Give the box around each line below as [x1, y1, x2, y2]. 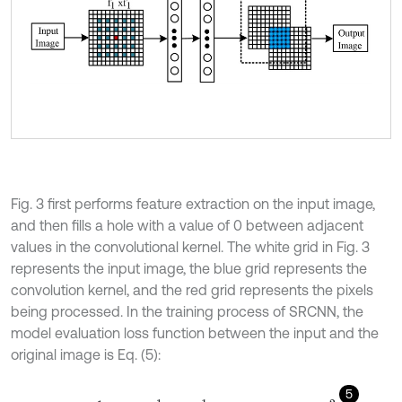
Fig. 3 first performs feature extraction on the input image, [11, 196, 375, 212]
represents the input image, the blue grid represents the [11, 260, 367, 276]
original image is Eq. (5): [11, 346, 161, 363]
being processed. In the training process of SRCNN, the [11, 303, 363, 319]
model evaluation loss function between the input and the [11, 325, 379, 341]
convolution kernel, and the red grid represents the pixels [11, 282, 373, 298]
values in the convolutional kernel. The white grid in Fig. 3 [11, 239, 370, 255]
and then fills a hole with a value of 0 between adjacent [11, 217, 363, 233]
